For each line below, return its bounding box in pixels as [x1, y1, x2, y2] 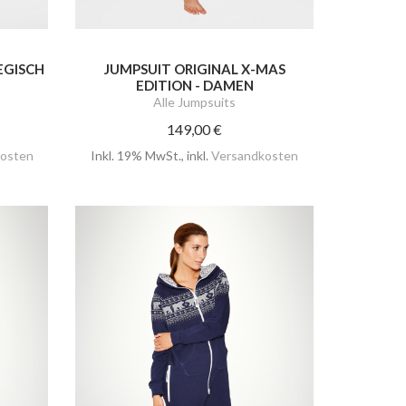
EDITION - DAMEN [135, 76, 254, 93]
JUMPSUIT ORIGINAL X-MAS [103, 60, 285, 77]
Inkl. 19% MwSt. [91, 147, 182, 163]
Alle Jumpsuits [153, 93, 237, 110]
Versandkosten [211, 147, 299, 163]
